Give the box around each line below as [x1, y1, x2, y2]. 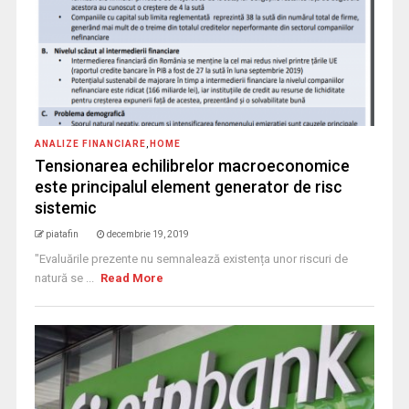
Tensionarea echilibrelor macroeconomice [34, 156, 350, 176]
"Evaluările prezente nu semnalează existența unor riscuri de [34, 252, 348, 267]
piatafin [45, 229, 79, 240]
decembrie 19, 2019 [106, 229, 189, 240]
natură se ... [34, 271, 97, 286]
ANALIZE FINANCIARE [34, 139, 146, 150]
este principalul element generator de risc [34, 177, 342, 197]
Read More [100, 271, 164, 286]
